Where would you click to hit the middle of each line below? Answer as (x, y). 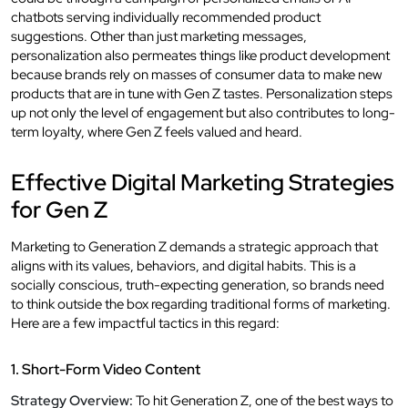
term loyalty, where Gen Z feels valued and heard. (157, 132)
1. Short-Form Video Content (106, 369)
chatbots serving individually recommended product (166, 17)
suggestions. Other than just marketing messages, (159, 36)
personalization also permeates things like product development (200, 55)
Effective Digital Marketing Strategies (203, 182)
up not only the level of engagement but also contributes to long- (203, 112)
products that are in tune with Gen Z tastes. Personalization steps (202, 93)
